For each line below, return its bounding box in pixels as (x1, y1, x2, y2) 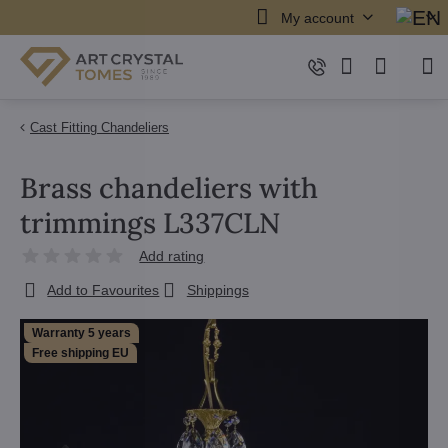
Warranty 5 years (32, 326, 131, 340)
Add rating (139, 248, 205, 264)
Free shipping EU (32, 346, 129, 360)
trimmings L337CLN (20, 205, 280, 241)
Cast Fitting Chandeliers (30, 120, 169, 135)
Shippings (186, 282, 249, 298)
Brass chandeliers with (20, 170, 318, 206)
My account (280, 9, 354, 26)
